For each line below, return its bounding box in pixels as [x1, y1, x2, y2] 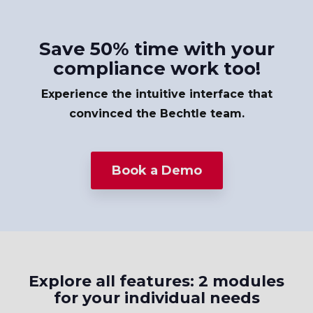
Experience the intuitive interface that [41, 87, 272, 101]
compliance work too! [52, 57, 261, 80]
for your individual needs [53, 289, 260, 308]
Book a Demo [111, 163, 202, 179]
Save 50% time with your [38, 38, 275, 61]
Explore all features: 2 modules [29, 272, 284, 291]
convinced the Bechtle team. [68, 107, 245, 121]
